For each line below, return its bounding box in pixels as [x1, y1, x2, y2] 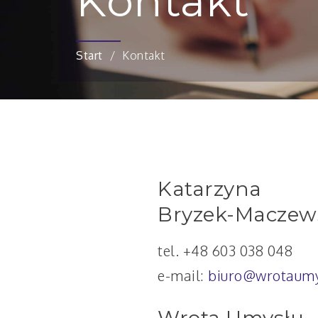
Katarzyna [158, 176, 262, 201]
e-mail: [158, 265, 208, 285]
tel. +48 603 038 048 [158, 241, 292, 260]
